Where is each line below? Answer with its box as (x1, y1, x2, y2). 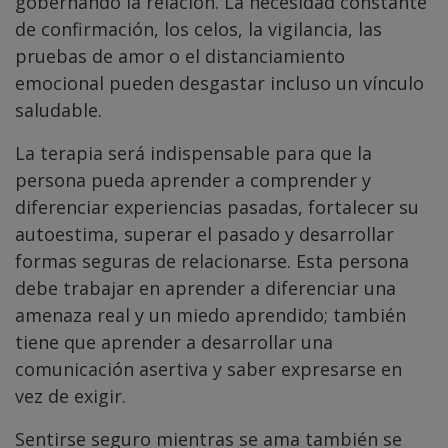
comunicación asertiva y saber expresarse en (15, 357, 402, 382)
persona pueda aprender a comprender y (15, 168, 371, 193)
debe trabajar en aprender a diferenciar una (15, 276, 396, 301)
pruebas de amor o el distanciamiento (15, 44, 345, 69)
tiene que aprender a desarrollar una (15, 330, 333, 355)
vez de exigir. (15, 384, 126, 409)
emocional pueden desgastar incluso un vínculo (15, 71, 424, 96)
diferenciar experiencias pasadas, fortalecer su (15, 195, 419, 220)
